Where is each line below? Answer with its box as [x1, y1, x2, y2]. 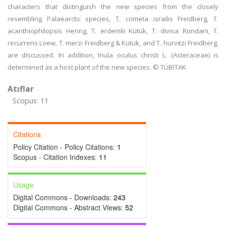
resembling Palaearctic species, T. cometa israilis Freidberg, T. [8, 14, 218, 23]
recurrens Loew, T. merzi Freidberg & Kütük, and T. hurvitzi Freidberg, [8, 38, 218, 47]
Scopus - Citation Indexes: [13, 152, 99, 162]
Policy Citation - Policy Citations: [13, 142, 117, 152]
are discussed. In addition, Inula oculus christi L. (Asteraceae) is [8, 50, 218, 60]
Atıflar [8, 83, 34, 94]
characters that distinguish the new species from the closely [8, 2, 218, 11]
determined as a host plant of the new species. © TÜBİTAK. [8, 63, 188, 72]
